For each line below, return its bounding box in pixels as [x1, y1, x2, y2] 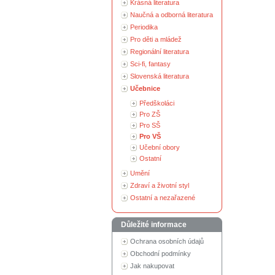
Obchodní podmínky [130, 250, 191, 257]
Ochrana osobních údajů [130, 238, 204, 245]
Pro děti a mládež [130, 36, 182, 43]
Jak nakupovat [130, 262, 174, 269]
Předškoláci [139, 99, 174, 107]
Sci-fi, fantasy [130, 60, 171, 68]
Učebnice [130, 85, 160, 92]
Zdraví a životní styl [130, 182, 189, 189]
